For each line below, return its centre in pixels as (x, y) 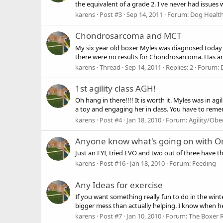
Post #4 (111, 120)
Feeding (204, 164)
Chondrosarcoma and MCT (128, 36)
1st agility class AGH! (115, 89)
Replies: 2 (179, 67)
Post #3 (111, 15)
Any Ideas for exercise (119, 185)
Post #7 (111, 216)
